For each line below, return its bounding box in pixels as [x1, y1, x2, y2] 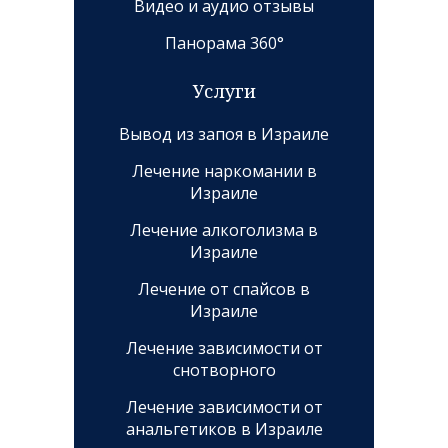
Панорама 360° [164, 32, 284, 55]
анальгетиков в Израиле [125, 418, 323, 441]
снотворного [172, 359, 276, 382]
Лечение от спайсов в [138, 278, 310, 301]
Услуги [192, 79, 256, 104]
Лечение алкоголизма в [130, 219, 318, 242]
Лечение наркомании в [131, 160, 317, 183]
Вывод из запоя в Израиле [119, 123, 329, 146]
